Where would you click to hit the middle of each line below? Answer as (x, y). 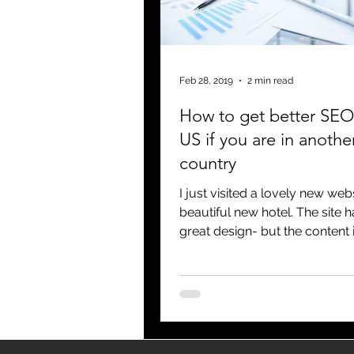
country (208, 163)
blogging (200, 15)
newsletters (284, 15)
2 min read (270, 81)
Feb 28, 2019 (206, 81)
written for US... (223, 250)
